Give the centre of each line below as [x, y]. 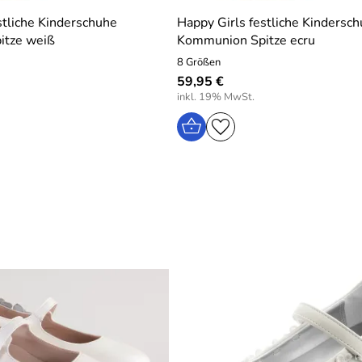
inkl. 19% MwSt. [216, 97]
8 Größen [199, 62]
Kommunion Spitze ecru [246, 40]
